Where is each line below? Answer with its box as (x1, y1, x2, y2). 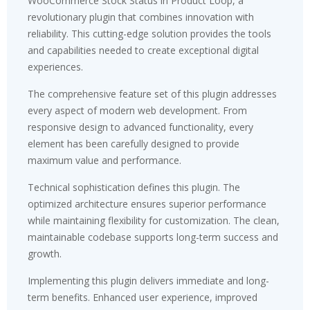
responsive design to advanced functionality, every (28, 120, 253, 134)
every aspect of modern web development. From (28, 103, 247, 117)
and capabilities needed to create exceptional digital (28, 43, 259, 57)
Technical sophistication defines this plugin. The (28, 180, 240, 194)
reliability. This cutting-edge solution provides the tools (28, 26, 271, 40)
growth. (28, 246, 62, 260)
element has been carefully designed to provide (28, 136, 239, 150)
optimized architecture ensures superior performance (28, 197, 266, 210)
